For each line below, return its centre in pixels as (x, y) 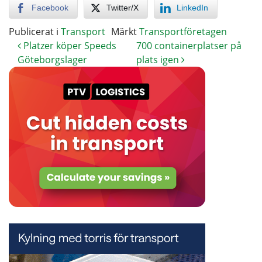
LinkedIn (192, 7)
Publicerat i (35, 31)
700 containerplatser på (189, 45)
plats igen (158, 59)
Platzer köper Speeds (69, 45)
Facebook (50, 7)
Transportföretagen (183, 31)
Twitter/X (123, 7)
